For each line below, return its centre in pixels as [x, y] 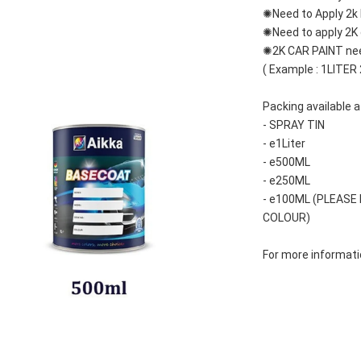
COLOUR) [287, 218]
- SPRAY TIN [294, 125]
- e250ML [288, 180]
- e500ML [287, 162]
